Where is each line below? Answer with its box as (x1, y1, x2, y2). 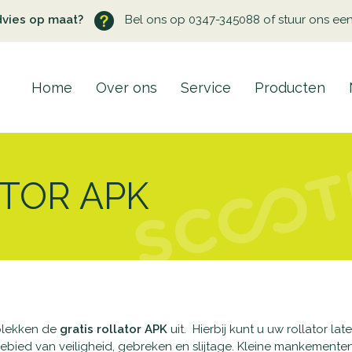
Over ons (96, 79, 157, 96)
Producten (255, 79, 325, 96)
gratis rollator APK (60, 322, 167, 336)
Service (181, 79, 231, 96)
